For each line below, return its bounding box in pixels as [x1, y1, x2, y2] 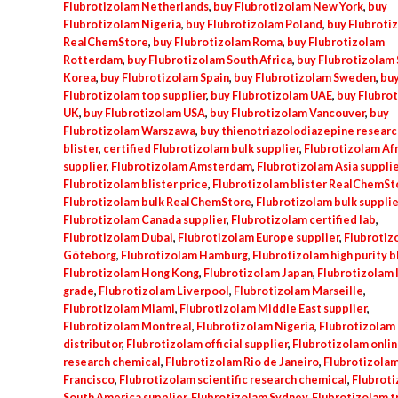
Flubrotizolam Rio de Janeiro [164, 355, 319, 369]
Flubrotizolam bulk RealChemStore [62, 195, 251, 209]
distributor [62, 338, 122, 351]
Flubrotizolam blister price [62, 178, 208, 191]
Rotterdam [62, 53, 123, 67]
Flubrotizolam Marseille [233, 284, 363, 298]
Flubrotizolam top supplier [62, 89, 206, 102]
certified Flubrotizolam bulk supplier [102, 142, 299, 155]
